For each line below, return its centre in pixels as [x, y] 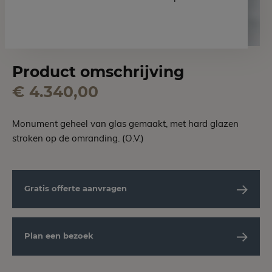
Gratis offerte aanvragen [76, 188]
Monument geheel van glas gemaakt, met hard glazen [125, 123]
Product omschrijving [98, 71]
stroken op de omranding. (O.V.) [78, 138]
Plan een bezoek [59, 235]
